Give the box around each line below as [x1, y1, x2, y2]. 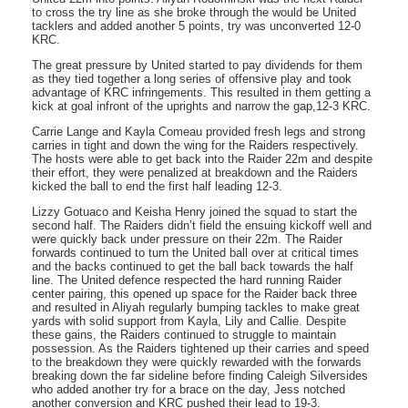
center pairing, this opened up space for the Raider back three [32, 286, 357, 301]
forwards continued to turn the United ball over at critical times [32, 245, 359, 260]
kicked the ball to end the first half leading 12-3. [32, 178, 282, 193]
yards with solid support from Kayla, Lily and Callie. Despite [32, 313, 346, 328]
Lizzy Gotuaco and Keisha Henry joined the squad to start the [32, 204, 357, 219]
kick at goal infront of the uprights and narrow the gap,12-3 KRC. [32, 98, 371, 113]
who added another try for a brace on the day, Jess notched [32, 382, 345, 396]
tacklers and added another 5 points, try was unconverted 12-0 [32, 18, 361, 33]
